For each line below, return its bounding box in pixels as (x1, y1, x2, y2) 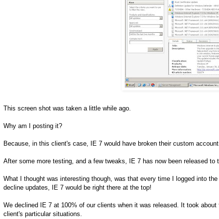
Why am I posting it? (3, 122, 62, 130)
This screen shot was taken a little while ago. (3, 105, 131, 112)
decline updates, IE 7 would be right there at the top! (3, 184, 152, 192)
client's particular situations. (3, 210, 82, 218)
